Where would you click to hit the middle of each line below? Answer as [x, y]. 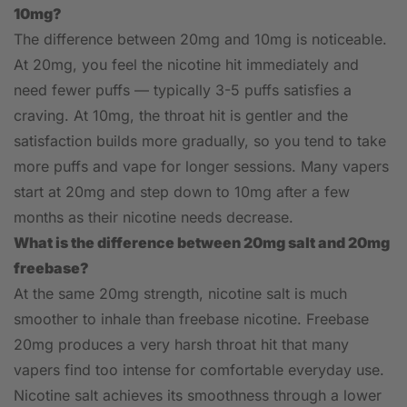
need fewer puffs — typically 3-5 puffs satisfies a [183, 90]
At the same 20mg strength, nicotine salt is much [180, 294]
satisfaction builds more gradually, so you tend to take [200, 141]
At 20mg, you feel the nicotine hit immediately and [186, 65]
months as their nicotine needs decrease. [154, 218]
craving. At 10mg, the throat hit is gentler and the [181, 116]
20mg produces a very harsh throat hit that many [181, 345]
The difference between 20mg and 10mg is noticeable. [200, 40]
